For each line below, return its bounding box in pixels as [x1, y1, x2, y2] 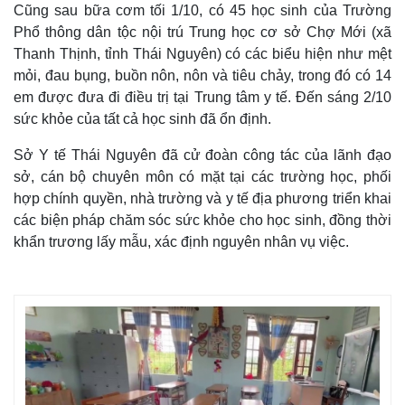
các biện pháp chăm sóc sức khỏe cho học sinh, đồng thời [14, 212, 391, 228]
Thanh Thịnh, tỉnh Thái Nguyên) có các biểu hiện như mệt [14, 45, 391, 61]
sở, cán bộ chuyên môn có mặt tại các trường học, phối [14, 168, 391, 184]
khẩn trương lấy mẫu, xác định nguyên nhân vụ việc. [14, 233, 349, 250]
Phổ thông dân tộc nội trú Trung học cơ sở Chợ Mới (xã [14, 24, 391, 40]
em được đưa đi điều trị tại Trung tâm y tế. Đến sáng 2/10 [14, 89, 391, 105]
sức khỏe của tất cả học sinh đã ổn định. [14, 110, 271, 127]
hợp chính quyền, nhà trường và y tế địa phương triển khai [14, 190, 391, 206]
